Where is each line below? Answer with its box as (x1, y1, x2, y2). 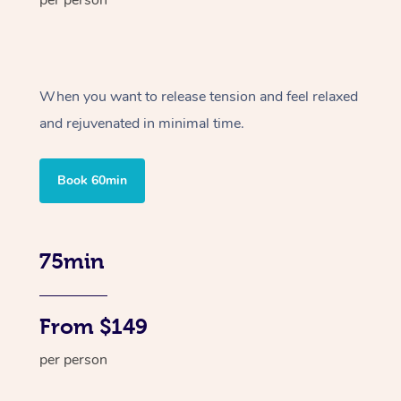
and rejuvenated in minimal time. (39, 114, 244, 134)
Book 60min (57, 172, 127, 190)
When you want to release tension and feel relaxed (39, 87, 358, 107)
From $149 (39, 315, 148, 339)
